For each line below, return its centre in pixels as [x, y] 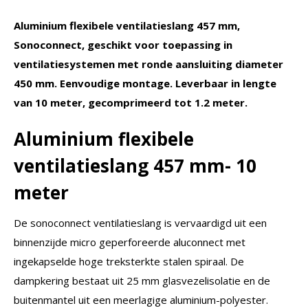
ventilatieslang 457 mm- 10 [135, 165]
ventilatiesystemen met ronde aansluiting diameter [148, 64]
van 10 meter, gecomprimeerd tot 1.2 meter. [131, 102]
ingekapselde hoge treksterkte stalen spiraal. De [129, 261]
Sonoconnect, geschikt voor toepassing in [123, 44]
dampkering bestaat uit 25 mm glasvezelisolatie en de [142, 280]
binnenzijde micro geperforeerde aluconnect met [130, 242]
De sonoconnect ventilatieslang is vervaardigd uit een [140, 222]
